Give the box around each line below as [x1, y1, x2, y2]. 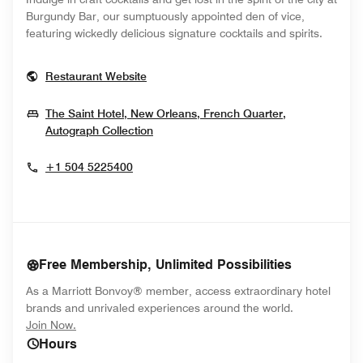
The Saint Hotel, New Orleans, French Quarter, [45, 107, 286, 120]
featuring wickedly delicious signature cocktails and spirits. [26, 27, 322, 40]
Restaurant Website [45, 70, 147, 83]
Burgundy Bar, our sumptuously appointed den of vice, [26, 10, 305, 23]
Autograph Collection [45, 124, 153, 137]
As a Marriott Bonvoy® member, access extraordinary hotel [26, 284, 331, 297]
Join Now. [26, 318, 76, 331]
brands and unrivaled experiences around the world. [26, 301, 293, 314]
